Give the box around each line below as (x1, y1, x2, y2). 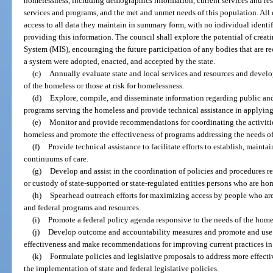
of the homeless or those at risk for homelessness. (24, 80, 185, 90)
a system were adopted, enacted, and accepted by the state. (24, 56, 216, 66)
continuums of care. (24, 154, 89, 163)
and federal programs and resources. (24, 202, 141, 212)
